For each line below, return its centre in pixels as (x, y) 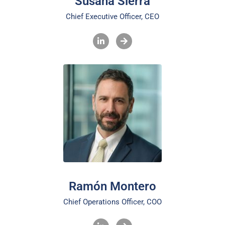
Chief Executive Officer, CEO (112, 17)
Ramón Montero (112, 187)
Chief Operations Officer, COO (112, 202)
